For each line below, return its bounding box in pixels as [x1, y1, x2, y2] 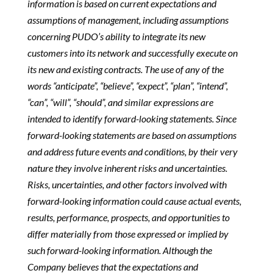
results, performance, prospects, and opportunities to [27, 211, 230, 223]
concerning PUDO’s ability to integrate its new [27, 30, 205, 42]
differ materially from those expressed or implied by [27, 228, 229, 239]
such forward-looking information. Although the [27, 244, 212, 256]
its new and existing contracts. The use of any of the [27, 63, 224, 75]
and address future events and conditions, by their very [27, 146, 238, 157]
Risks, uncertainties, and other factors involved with [27, 179, 227, 190]
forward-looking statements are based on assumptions [27, 129, 236, 141]
